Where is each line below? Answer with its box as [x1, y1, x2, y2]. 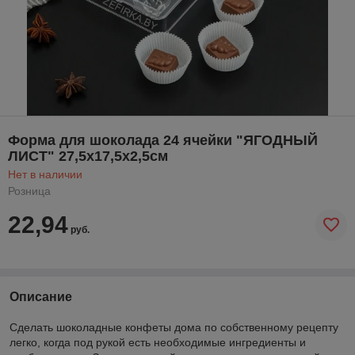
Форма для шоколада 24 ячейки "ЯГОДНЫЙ [8, 132, 318, 148]
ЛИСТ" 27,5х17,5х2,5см [8, 147, 168, 164]
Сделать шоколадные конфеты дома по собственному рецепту [10, 320, 338, 334]
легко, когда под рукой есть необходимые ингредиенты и [10, 335, 306, 349]
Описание [10, 289, 72, 303]
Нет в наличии [8, 167, 82, 181]
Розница [8, 184, 51, 197]
